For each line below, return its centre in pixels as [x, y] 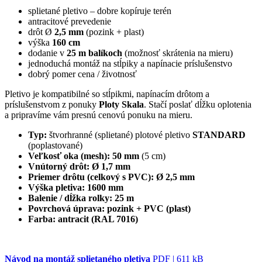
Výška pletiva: [56, 187]
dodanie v [47, 53]
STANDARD [219, 135]
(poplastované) [55, 145]
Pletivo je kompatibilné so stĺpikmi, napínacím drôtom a [107, 94]
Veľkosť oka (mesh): [69, 156]
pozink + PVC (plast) [149, 208]
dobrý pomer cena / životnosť [82, 74]
